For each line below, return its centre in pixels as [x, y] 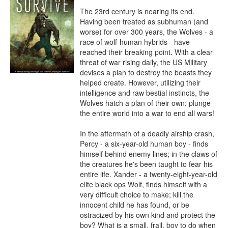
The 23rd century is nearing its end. [137, 11]
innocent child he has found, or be [135, 205]
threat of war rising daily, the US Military [144, 62]
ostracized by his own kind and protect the [148, 215]
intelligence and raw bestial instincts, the [145, 93]
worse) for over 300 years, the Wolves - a [147, 32]
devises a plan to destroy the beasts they [146, 72]
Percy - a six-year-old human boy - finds [144, 144]
